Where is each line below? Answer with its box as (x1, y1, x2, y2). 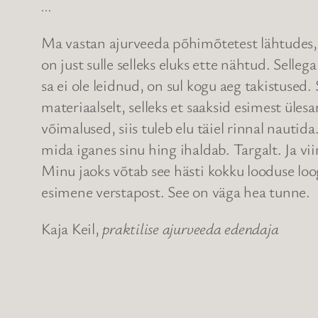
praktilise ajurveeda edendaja (102, 218, 279, 239)
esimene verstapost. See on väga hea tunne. (41, 181, 310, 202)
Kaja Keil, (41, 218, 103, 239)
